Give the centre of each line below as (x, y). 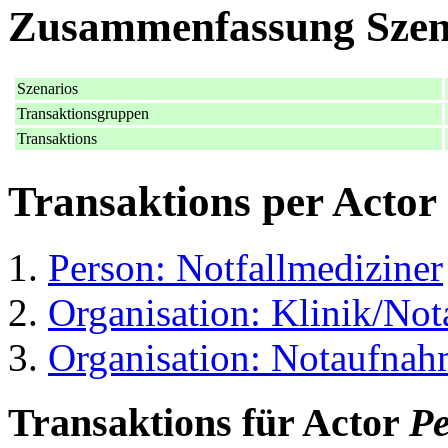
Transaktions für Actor (208, 423)
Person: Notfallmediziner (245, 268)
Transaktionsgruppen (83, 113)
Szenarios (47, 88)
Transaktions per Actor (222, 201)
